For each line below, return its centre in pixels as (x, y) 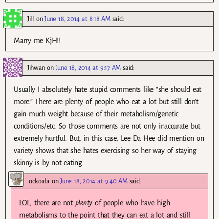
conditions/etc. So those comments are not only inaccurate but (107, 126)
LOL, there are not (47, 203)
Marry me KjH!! (37, 41)
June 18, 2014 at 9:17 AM (88, 68)
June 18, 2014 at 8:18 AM (77, 19)
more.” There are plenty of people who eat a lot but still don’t (106, 102)
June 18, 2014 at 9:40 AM (94, 181)
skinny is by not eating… (50, 163)
